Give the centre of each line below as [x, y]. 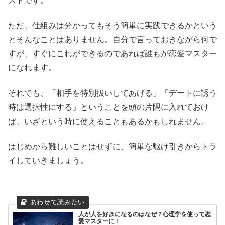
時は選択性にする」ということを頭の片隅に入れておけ [108, 107]
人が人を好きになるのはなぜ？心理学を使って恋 [145, 215]
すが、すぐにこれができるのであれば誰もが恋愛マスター [113, 54]
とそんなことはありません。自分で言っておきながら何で [113, 40]
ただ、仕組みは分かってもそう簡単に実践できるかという [113, 26]
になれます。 [32, 68]
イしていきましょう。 [48, 161]
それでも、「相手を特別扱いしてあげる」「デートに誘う [113, 93]
